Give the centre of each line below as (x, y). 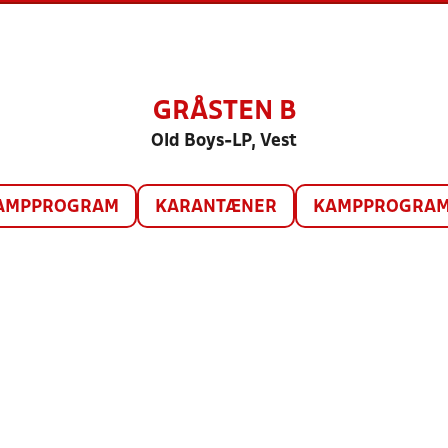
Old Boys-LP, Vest (224, 141)
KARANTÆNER (215, 207)
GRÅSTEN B (224, 112)
